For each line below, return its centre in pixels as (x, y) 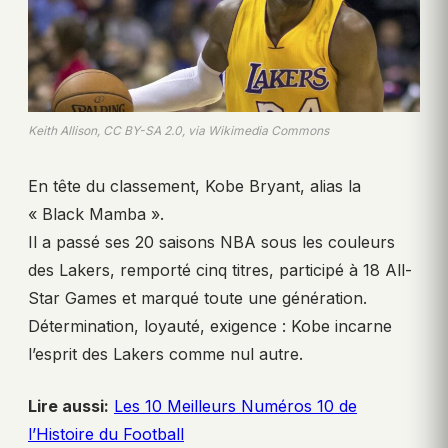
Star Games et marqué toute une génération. (197, 298)
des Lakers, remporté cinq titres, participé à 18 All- (220, 270)
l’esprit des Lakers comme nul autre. (165, 354)
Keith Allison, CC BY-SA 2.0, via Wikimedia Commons (178, 131)
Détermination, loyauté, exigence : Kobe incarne (210, 326)
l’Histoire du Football (106, 434)
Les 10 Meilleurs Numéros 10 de (235, 406)
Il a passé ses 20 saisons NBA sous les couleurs (211, 242)
